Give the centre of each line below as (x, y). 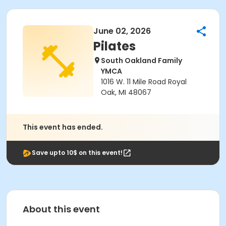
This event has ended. (63, 127)
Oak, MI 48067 (126, 92)
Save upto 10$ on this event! (77, 153)
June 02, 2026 (122, 31)
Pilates (115, 46)
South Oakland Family (142, 61)
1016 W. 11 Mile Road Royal (144, 82)
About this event (61, 209)
